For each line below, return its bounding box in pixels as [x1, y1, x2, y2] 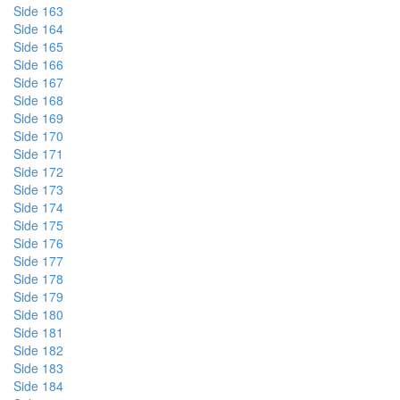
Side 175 [13, 216, 63, 234]
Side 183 [13, 359, 63, 377]
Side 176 [13, 234, 63, 252]
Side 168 [13, 91, 63, 109]
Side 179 [13, 287, 63, 305]
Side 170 [13, 127, 63, 145]
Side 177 [13, 252, 63, 270]
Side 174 [13, 198, 63, 216]
